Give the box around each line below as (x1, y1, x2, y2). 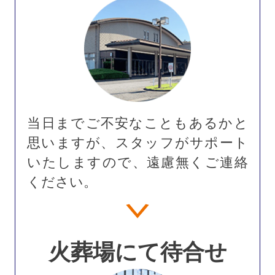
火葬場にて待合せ (48, 240, 227, 265)
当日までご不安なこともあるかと (27, 116, 248, 131)
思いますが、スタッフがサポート (27, 136, 248, 151)
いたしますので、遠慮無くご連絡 (27, 155, 248, 171)
